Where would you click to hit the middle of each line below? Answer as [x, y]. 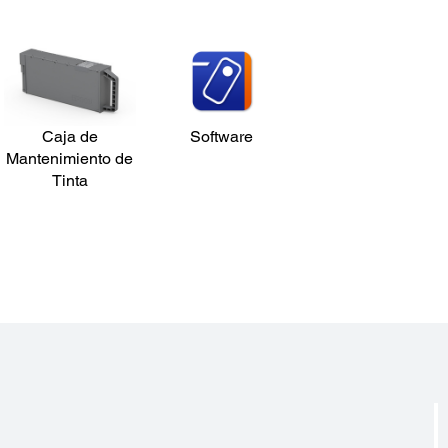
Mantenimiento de [70, 158]
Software [222, 136]
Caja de [69, 136]
